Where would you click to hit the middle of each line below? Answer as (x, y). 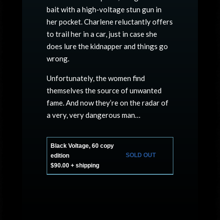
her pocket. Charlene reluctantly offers (110, 22)
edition (60, 156)
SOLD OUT (140, 155)
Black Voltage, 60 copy (82, 146)
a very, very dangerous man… (93, 115)
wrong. (58, 58)
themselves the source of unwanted (104, 90)
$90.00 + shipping (75, 165)
